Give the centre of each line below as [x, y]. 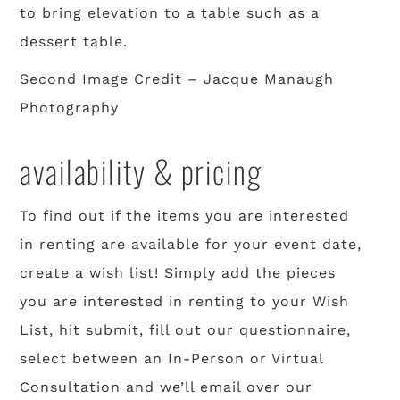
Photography [70, 108]
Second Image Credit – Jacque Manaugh [177, 79]
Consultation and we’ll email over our [167, 387]
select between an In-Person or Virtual [172, 359]
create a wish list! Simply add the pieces [178, 273]
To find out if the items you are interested [185, 216]
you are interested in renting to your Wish [185, 302]
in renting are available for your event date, [191, 245]
